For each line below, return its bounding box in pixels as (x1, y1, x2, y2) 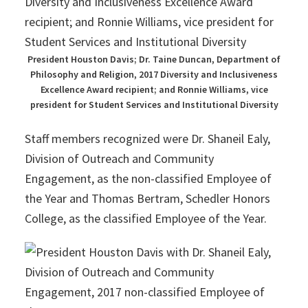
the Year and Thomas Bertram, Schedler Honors (24, 190, 270, 206)
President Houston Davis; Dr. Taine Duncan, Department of (27, 53, 280, 65)
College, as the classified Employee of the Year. (24, 210, 267, 226)
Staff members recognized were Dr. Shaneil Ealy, (24, 131, 270, 146)
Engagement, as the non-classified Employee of (24, 170, 272, 186)
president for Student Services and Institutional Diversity (30, 98, 278, 111)
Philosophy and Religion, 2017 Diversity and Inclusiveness (30, 68, 278, 80)
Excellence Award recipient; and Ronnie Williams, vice (40, 83, 268, 96)
